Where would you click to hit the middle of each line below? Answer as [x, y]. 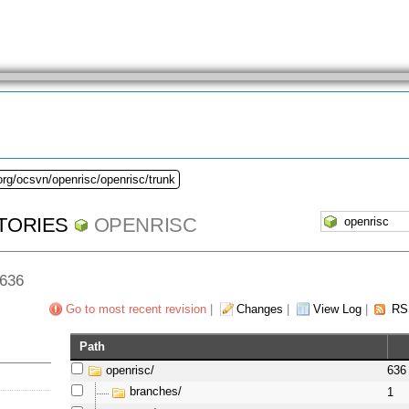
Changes [259, 309]
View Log [337, 309]
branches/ [156, 392]
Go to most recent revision [136, 309]
